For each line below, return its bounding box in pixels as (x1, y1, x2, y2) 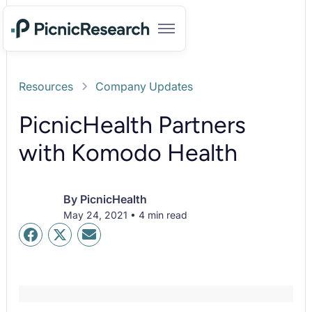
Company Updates (95, 79, 194, 93)
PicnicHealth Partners (19, 111, 247, 139)
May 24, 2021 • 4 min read (63, 208, 188, 221)
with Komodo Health (19, 139, 238, 167)
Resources (19, 79, 74, 93)
